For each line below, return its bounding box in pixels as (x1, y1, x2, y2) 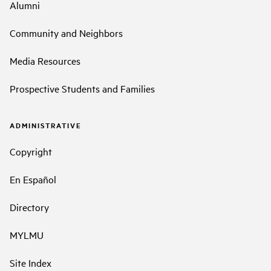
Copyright (10, 145, 52, 158)
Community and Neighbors (10, 25, 123, 39)
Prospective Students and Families (10, 81, 155, 95)
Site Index (10, 256, 51, 270)
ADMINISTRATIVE (10, 120, 82, 130)
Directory (10, 200, 49, 214)
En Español (10, 172, 56, 186)
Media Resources (10, 53, 80, 67)
